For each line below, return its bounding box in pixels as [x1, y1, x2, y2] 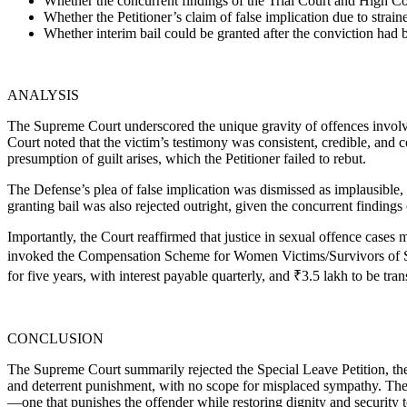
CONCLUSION [7, 331, 104, 347]
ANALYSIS [7, 87, 79, 104]
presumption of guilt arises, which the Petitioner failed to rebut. [7, 151, 366, 167]
